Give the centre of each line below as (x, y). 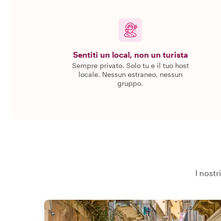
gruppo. (130, 83)
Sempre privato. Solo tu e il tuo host (130, 65)
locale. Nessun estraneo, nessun (130, 74)
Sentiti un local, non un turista (130, 55)
